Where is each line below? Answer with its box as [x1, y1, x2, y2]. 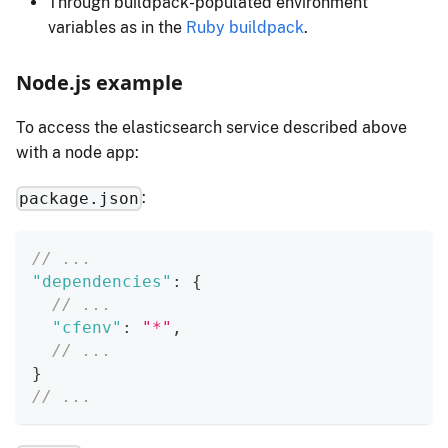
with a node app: [16, 142, 139, 162]
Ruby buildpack [186, 17, 304, 37]
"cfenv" [52, 317, 122, 337]
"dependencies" [32, 271, 172, 291]
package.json [19, 188, 140, 208]
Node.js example [16, 68, 183, 96]
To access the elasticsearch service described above [16, 117, 407, 137]
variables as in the [48, 17, 186, 37]
